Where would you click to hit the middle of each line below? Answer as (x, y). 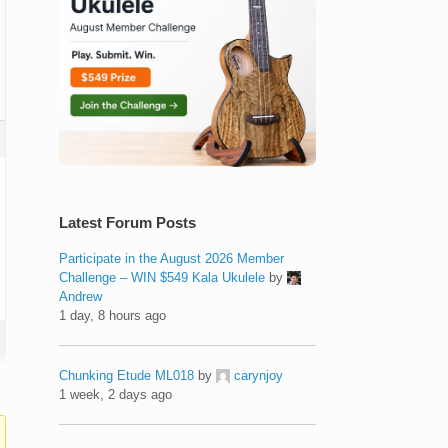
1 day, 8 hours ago (113, 315)
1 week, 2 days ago (116, 394)
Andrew (81, 296)
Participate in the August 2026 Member (172, 258)
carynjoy (259, 375)
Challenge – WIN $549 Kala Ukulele (162, 277)
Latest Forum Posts (128, 222)
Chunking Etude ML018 (127, 375)
